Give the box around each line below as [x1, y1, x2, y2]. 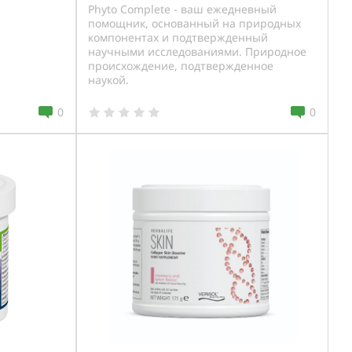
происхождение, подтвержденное [88, 58, 273, 73]
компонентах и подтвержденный [88, 30, 268, 45]
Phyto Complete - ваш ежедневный [88, 2, 277, 16]
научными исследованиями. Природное [88, 44, 306, 59]
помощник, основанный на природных [88, 16, 301, 31]
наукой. [88, 72, 129, 87]
